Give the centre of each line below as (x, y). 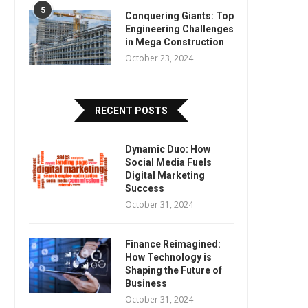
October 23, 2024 (159, 58)
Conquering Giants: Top (179, 15)
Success (145, 188)
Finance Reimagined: (173, 244)
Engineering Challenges (179, 29)
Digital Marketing (165, 175)
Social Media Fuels (168, 162)
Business (146, 283)
